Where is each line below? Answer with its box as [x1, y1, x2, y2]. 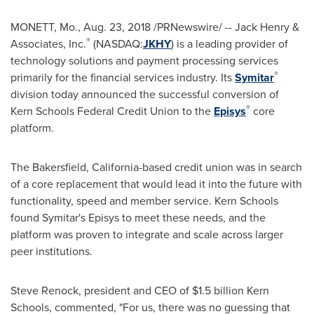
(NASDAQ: [90, 36, 143, 52]
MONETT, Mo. [11, 19, 78, 35]
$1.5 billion [192, 282, 244, 299]
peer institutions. [11, 243, 93, 259]
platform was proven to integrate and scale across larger [11, 226, 283, 243]
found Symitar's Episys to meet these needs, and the [11, 210, 266, 226]
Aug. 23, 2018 [83, 19, 151, 35]
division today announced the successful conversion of [11, 86, 279, 102]
